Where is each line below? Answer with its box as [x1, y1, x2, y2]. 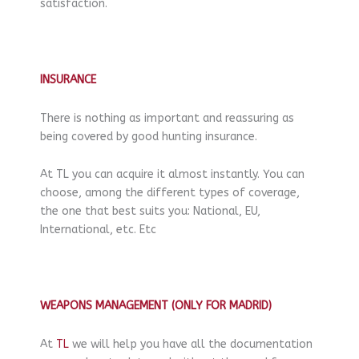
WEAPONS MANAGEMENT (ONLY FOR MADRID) [40, 299, 272, 313]
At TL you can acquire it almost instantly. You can [40, 167, 305, 182]
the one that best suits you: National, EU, [40, 204, 260, 219]
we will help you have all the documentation [69, 337, 313, 351]
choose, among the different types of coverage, [40, 186, 300, 200]
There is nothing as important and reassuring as [40, 111, 294, 125]
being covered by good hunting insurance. [40, 129, 257, 143]
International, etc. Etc [40, 223, 156, 237]
